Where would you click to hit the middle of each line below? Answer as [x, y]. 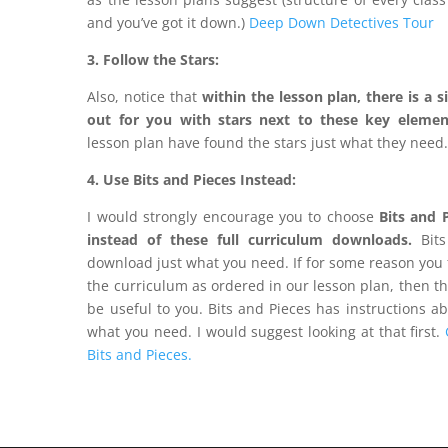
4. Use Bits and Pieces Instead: [192, 179]
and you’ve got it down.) [168, 22]
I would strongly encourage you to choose [233, 216]
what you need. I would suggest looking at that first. [264, 331]
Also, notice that [144, 96]
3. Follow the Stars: [153, 59]
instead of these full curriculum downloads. [249, 239]
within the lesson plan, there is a [317, 96]
